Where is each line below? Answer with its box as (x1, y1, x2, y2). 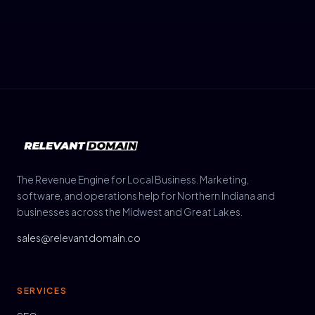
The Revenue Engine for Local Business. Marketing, (17, 173, 249, 186)
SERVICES (17, 285, 67, 296)
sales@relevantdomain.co (17, 231, 141, 244)
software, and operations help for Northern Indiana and (17, 189, 275, 202)
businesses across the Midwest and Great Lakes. (17, 205, 243, 218)
